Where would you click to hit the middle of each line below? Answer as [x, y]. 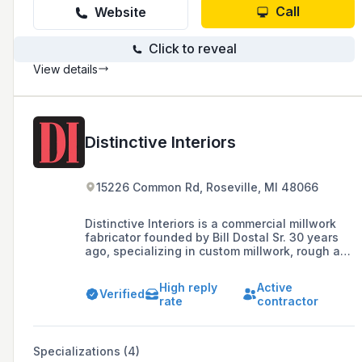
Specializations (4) [86, 351]
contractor [287, 301]
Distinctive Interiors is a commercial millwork [210, 223]
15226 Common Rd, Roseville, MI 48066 [207, 187]
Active [274, 287]
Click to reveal [192, 49]
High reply [188, 287]
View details [65, 69]
